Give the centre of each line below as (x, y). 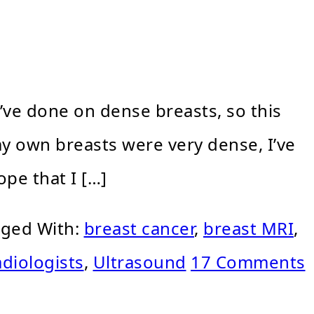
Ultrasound (139, 262)
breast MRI (248, 228)
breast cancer (139, 228)
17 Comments (248, 262)
